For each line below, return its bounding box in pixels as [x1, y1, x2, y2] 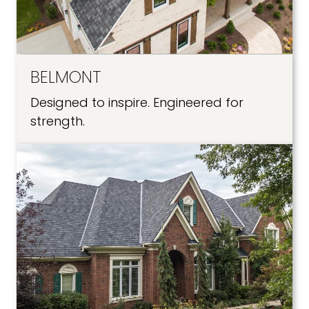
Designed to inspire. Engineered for [30, 93, 243, 111]
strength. [30, 112, 85, 130]
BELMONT [30, 65, 101, 88]
